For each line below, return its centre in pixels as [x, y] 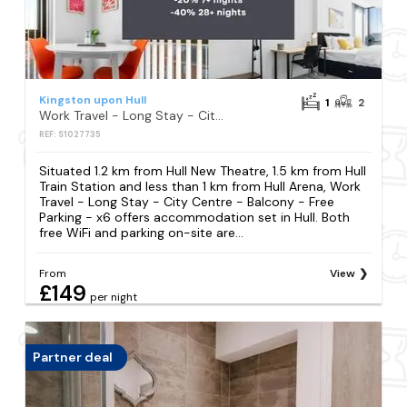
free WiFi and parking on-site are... [142, 232]
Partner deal [73, 357]
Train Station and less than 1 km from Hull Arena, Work [200, 186]
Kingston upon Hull [93, 99]
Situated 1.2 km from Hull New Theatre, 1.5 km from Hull [203, 170]
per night [114, 297]
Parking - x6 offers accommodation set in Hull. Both [195, 217]
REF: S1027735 [70, 134]
